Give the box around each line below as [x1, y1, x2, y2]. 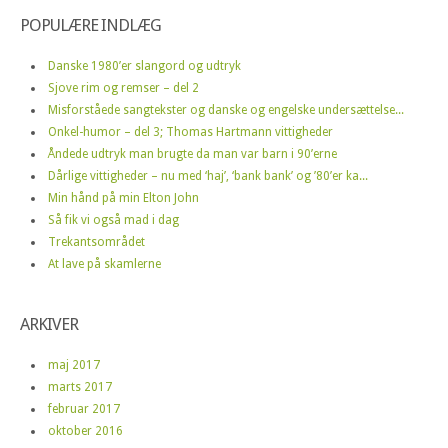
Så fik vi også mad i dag [48, 212, 179, 227]
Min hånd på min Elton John [48, 190, 199, 205]
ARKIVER [20, 313, 78, 334]
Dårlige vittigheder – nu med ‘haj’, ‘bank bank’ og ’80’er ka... [48, 168, 368, 183]
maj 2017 [48, 357, 100, 372]
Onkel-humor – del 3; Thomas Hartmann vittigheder [48, 124, 333, 139]
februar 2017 [48, 401, 120, 416]
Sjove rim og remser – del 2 [48, 80, 199, 95]
